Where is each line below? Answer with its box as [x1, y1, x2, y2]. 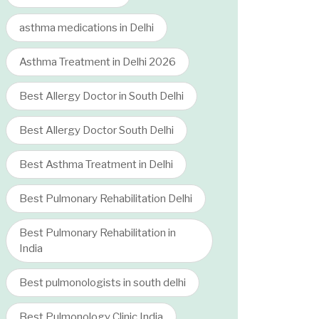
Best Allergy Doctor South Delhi [19, 124, 174, 137]
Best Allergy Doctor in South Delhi [19, 90, 184, 103]
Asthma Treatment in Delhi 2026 [19, 56, 176, 68]
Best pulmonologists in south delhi [19, 276, 186, 289]
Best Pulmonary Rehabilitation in [19, 226, 176, 239]
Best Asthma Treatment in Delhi [19, 158, 173, 171]
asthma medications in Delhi [19, 21, 154, 34]
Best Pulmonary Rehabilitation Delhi [19, 192, 192, 205]
